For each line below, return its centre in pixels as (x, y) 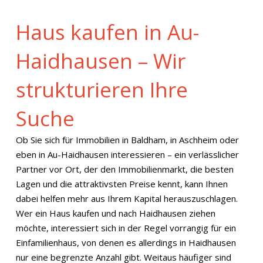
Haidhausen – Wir (100, 61)
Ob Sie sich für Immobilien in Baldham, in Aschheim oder (127, 140)
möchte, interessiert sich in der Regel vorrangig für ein (126, 228)
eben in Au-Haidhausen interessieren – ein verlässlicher (127, 154)
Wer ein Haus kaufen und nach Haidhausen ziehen (115, 213)
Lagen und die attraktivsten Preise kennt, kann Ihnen (122, 184)
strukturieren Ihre (102, 90)
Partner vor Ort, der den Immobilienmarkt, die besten (124, 169)
